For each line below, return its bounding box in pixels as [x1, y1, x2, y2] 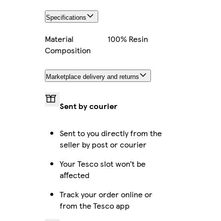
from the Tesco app [60, 199, 130, 211]
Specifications [46, 13, 86, 21]
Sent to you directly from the [60, 127, 162, 139]
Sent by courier [60, 100, 117, 111]
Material [45, 33, 74, 44]
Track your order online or [60, 188, 152, 200]
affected [60, 169, 89, 181]
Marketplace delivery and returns [46, 73, 139, 80]
